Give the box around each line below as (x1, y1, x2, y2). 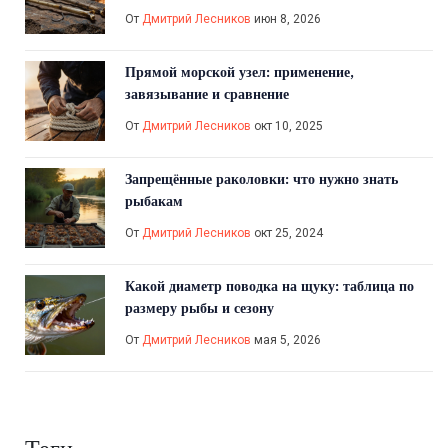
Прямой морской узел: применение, (125, 63, 354, 82)
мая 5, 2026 (251, 333, 321, 348)
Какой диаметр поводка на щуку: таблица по (125, 277, 414, 296)
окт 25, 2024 (251, 226, 323, 241)
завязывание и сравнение (125, 85, 289, 104)
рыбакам (125, 192, 183, 211)
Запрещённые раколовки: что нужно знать (125, 170, 398, 189)
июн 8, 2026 (251, 12, 321, 27)
